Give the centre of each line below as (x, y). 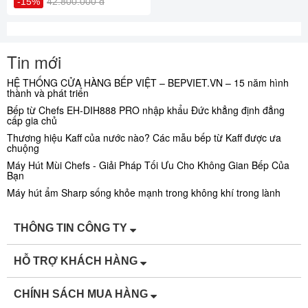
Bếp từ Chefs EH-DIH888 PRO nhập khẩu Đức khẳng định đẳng (146, 110)
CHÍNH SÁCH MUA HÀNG (82, 294)
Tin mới (34, 61)
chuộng (23, 147)
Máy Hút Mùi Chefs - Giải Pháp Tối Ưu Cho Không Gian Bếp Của (148, 165)
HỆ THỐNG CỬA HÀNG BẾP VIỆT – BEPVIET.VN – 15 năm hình (148, 82)
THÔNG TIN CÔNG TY (72, 228)
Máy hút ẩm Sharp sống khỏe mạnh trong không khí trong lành (144, 192)
